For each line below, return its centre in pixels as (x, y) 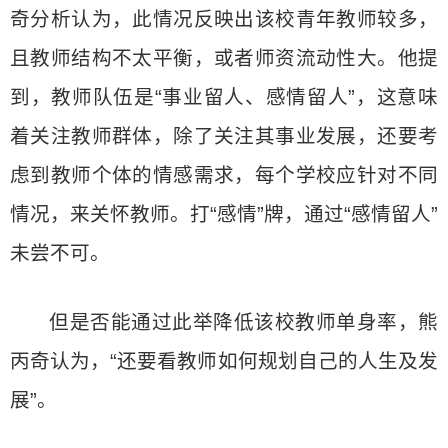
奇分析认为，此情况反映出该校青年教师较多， (224, 19)
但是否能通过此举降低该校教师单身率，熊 (243, 322)
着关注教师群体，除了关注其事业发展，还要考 (224, 136)
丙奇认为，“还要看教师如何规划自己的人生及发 (224, 361)
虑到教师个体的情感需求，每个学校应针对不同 (224, 175)
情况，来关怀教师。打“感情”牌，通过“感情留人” (224, 214)
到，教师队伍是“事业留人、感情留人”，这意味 (224, 97)
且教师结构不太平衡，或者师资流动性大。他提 (224, 58)
